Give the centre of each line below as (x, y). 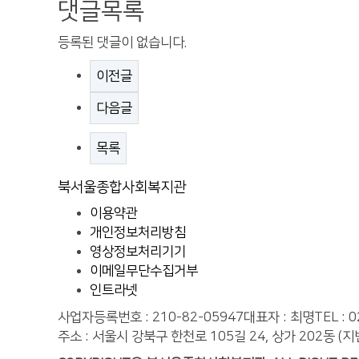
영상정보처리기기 (138, 252)
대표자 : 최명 (279, 317)
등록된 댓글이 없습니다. (122, 42)
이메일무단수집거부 (144, 271)
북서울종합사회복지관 (122, 188)
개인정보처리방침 (138, 232)
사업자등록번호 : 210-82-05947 (151, 317)
